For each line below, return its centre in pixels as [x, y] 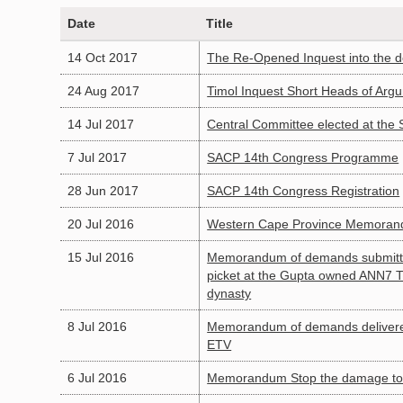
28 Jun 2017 [103, 191]
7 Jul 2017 [98, 158]
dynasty [229, 294]
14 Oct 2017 [103, 58]
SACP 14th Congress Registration [304, 191]
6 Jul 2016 [98, 378]
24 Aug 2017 [104, 91]
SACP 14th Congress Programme [303, 158]
